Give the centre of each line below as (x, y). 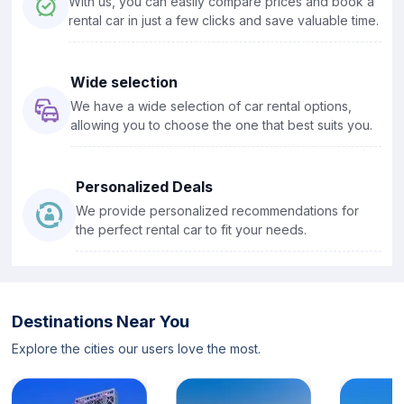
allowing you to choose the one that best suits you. (221, 124)
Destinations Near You (101, 321)
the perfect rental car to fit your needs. (192, 229)
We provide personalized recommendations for (218, 210)
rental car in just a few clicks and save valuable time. (223, 20)
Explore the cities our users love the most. (136, 348)
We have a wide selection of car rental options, (211, 106)
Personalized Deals (145, 186)
